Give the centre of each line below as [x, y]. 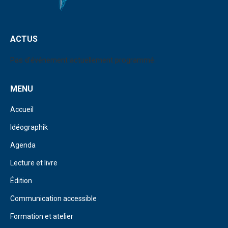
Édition [21, 181]
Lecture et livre [34, 163]
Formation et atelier [42, 216]
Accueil [22, 109]
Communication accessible [53, 198]
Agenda [23, 145]
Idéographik [29, 127]
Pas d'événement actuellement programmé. [83, 60]
